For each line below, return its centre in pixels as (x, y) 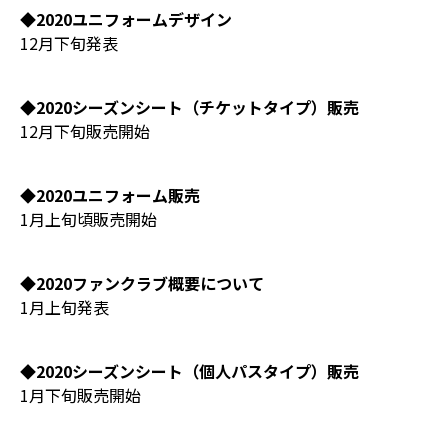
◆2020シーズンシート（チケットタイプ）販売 (189, 107)
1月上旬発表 (64, 307)
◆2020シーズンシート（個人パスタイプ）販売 (189, 371)
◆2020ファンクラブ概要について (142, 283)
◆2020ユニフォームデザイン (126, 19)
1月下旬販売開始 (80, 395)
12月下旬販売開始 (85, 131)
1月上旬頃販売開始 (88, 219)
